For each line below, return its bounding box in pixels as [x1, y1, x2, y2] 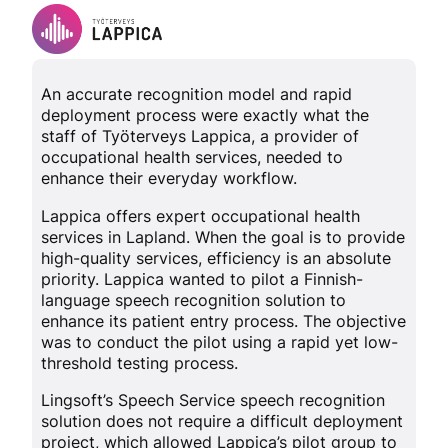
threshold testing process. [40, 352, 238, 373]
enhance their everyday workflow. [40, 168, 302, 189]
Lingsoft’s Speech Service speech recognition [40, 390, 385, 410]
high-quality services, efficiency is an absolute [40, 247, 391, 268]
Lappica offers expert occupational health [40, 205, 360, 226]
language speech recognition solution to [40, 289, 346, 310]
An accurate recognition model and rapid [40, 84, 352, 105]
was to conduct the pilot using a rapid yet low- [40, 331, 398, 352]
